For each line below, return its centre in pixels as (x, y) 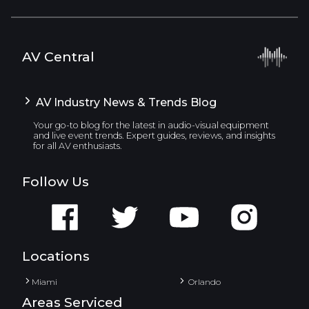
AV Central (58, 57)
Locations (56, 256)
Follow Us (56, 182)
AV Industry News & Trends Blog (125, 103)
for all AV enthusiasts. (78, 146)
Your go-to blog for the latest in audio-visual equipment (151, 126)
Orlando (203, 281)
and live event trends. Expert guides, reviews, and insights (154, 136)
